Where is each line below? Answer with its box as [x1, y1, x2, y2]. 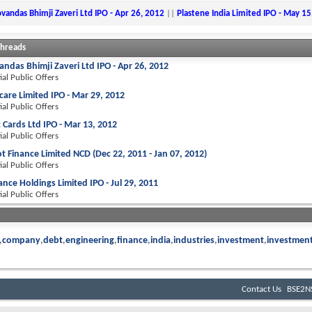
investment [217, 235, 264, 246]
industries [173, 235, 214, 246]
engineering [65, 235, 114, 246]
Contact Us [242, 285, 281, 294]
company [2, 235, 40, 246]
